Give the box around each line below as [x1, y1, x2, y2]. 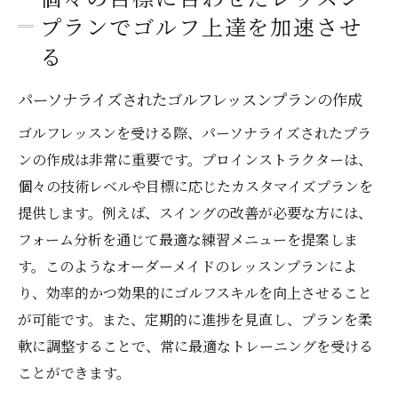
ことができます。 [18, 362, 131, 384]
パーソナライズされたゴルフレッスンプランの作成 [18, 88, 362, 111]
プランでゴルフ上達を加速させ [40, 11, 363, 43]
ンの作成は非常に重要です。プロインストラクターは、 [18, 149, 372, 171]
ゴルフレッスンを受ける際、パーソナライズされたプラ [18, 123, 371, 144]
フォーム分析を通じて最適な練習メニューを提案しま [18, 229, 358, 251]
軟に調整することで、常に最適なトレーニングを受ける [18, 336, 373, 357]
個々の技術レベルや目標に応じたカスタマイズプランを [18, 176, 373, 197]
